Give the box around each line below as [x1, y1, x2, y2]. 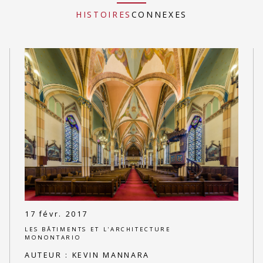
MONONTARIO [24, 234, 82, 242]
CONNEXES [131, 9, 187, 21]
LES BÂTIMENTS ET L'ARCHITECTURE [24, 225, 171, 234]
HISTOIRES [76, 9, 131, 21]
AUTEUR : [24, 249, 72, 260]
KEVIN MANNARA [72, 249, 150, 260]
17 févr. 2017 [24, 208, 89, 219]
